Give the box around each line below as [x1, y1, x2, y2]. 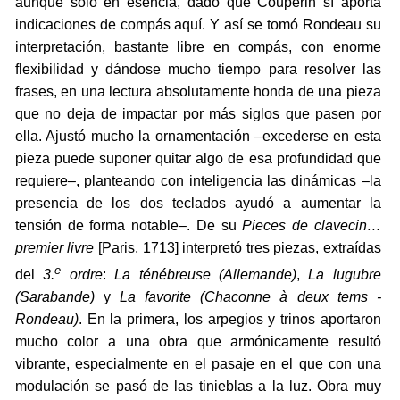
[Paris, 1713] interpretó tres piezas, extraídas [94, 239, 381, 255]
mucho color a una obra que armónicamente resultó [14, 334, 381, 350]
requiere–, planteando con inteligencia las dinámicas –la [14, 172, 381, 188]
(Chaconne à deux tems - [200, 289, 381, 305]
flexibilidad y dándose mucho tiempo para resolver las [14, 61, 381, 77]
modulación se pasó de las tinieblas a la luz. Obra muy [14, 379, 381, 395]
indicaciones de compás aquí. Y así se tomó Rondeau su [14, 16, 381, 32]
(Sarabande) [14, 289, 95, 305]
